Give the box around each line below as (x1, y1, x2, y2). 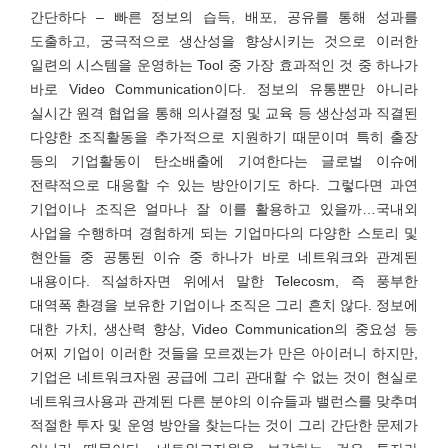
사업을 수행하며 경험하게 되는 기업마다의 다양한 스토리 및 (30, 225, 418, 241)
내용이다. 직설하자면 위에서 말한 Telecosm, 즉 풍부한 (30, 273, 418, 289)
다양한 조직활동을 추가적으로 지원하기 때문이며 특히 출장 (30, 129, 418, 145)
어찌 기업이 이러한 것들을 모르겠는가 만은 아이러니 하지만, (30, 345, 418, 361)
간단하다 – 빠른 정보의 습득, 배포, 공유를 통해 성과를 (30, 9, 418, 25)
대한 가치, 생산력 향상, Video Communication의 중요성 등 (30, 321, 418, 337)
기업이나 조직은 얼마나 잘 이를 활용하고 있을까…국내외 (30, 201, 418, 217)
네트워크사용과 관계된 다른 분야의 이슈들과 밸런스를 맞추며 (30, 393, 418, 409)
